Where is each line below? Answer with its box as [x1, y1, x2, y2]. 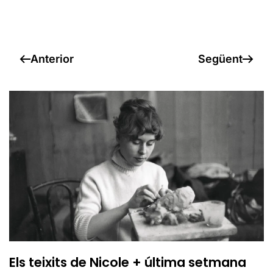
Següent [198, 52, 243, 66]
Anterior [30, 52, 74, 66]
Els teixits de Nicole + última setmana [9, 253, 246, 271]
